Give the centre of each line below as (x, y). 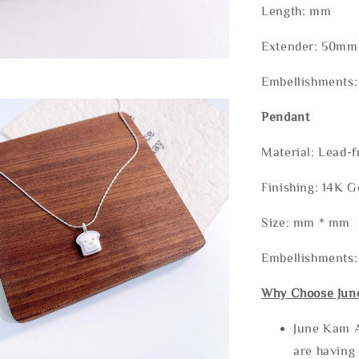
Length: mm (296, 10)
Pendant (286, 116)
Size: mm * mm (306, 222)
